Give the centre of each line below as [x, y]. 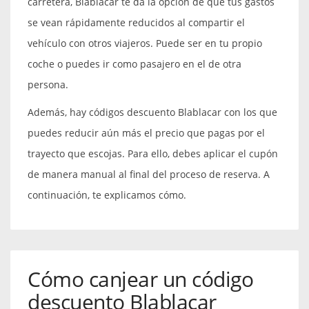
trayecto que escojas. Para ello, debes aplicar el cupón [153, 153]
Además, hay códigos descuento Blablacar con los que [152, 112]
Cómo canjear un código [141, 279]
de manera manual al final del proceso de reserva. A [149, 174]
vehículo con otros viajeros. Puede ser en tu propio [145, 43]
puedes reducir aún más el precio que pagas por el [146, 132]
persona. [48, 84]
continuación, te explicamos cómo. [107, 195]
